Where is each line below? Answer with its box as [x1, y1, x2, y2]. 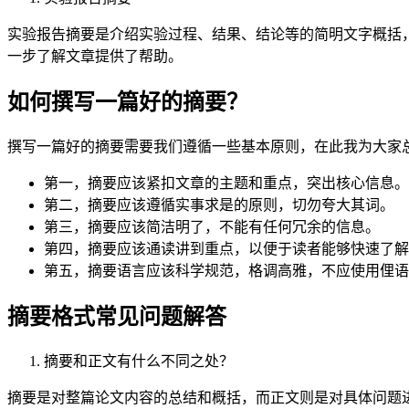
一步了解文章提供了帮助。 [7, 47, 183, 64]
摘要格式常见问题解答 [7, 304, 226, 329]
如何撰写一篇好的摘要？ [7, 89, 248, 114]
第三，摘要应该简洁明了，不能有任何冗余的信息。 [44, 218, 380, 235]
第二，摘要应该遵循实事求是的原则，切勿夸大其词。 [44, 196, 394, 213]
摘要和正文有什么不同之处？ [44, 352, 234, 369]
